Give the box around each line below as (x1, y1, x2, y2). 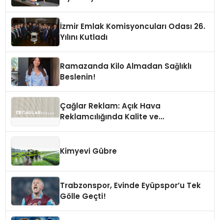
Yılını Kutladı (60, 32, 108, 43)
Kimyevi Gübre (60, 146, 117, 157)
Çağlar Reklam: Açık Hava (60, 101, 161, 111)
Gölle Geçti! (60, 191, 107, 202)
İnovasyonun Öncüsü (60, 122, 143, 133)
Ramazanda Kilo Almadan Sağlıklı (60, 61, 192, 72)
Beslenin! (60, 72, 96, 82)
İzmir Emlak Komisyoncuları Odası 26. (60, 21, 206, 32)
